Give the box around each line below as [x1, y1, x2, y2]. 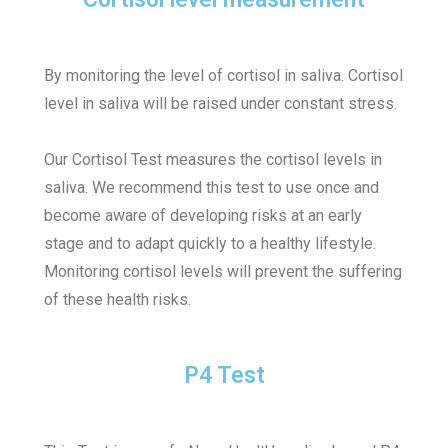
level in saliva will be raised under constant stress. [44, 94, 402, 114]
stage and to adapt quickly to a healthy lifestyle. [44, 234, 377, 254]
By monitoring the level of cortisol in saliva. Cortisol [44, 66, 404, 86]
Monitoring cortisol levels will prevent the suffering [44, 262, 403, 282]
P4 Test [183, 362, 265, 390]
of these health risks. [44, 290, 192, 310]
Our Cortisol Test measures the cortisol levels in [44, 150, 383, 170]
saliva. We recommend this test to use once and [44, 178, 380, 198]
